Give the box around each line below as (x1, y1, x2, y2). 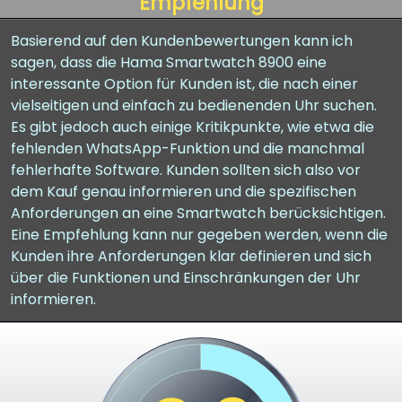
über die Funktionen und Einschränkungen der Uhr (11, 267, 361, 288)
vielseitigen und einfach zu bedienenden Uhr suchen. (11, 95, 377, 116)
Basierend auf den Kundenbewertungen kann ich (11, 31, 353, 51)
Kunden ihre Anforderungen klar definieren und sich (11, 246, 371, 267)
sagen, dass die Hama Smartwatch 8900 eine (11, 52, 327, 73)
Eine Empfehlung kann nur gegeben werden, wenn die (11, 224, 388, 245)
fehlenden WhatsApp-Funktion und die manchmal (11, 138, 364, 159)
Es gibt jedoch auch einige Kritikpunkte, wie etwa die (11, 117, 374, 137)
